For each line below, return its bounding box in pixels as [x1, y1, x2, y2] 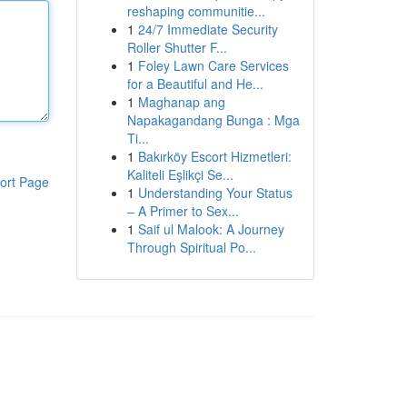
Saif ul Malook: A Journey [137, 220, 284, 238]
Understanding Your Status [137, 184, 293, 202]
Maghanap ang [137, 93, 225, 111]
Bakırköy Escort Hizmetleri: [137, 147, 292, 165]
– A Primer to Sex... [126, 202, 239, 220]
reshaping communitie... [126, 2, 265, 20]
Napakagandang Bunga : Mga [126, 111, 300, 129]
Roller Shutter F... [126, 38, 227, 56]
